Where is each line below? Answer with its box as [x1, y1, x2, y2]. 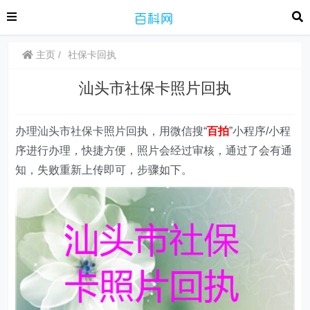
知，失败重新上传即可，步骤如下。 [15, 164, 193, 176]
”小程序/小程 [229, 125, 291, 137]
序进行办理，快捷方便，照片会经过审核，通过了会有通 [15, 145, 293, 156]
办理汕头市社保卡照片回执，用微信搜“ [15, 125, 208, 137]
